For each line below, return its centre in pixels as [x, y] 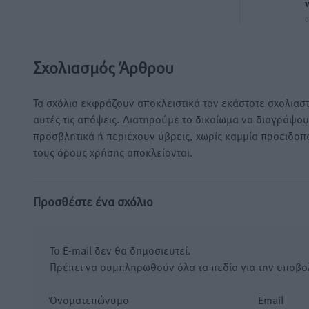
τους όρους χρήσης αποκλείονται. [113, 152]
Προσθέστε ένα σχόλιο [93, 201]
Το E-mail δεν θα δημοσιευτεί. [120, 250]
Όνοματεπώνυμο [89, 300]
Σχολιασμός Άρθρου [103, 68]
